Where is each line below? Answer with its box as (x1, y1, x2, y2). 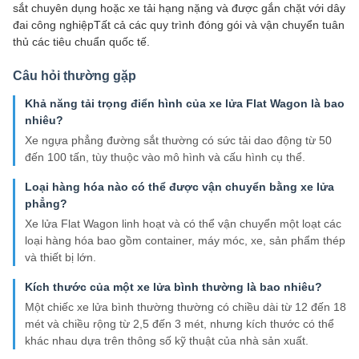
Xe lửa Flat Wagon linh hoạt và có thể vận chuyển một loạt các (25, 217, 341, 231)
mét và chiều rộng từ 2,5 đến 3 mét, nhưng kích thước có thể (25, 317, 334, 331)
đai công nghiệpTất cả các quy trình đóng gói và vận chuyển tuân (13, 18, 345, 32)
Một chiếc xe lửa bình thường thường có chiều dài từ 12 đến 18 (25, 301, 346, 314)
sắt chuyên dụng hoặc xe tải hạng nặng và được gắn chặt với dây (13, 2, 345, 15)
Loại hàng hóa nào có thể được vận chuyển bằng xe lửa (25, 180, 334, 194)
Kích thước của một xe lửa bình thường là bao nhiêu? (25, 280, 322, 294)
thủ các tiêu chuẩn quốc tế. (13, 35, 150, 49)
